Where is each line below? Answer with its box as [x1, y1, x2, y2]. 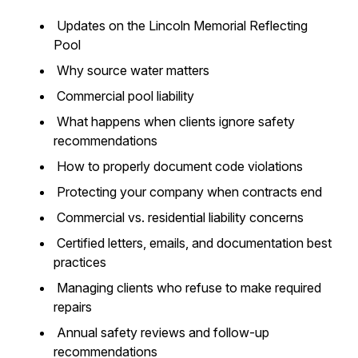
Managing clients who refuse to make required [54, 280, 321, 296]
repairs [54, 299, 95, 315]
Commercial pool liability [54, 88, 197, 104]
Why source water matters [54, 62, 213, 78]
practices [54, 254, 109, 270]
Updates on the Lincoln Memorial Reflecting [54, 18, 308, 34]
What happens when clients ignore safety [54, 113, 295, 129]
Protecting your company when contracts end [54, 184, 325, 200]
